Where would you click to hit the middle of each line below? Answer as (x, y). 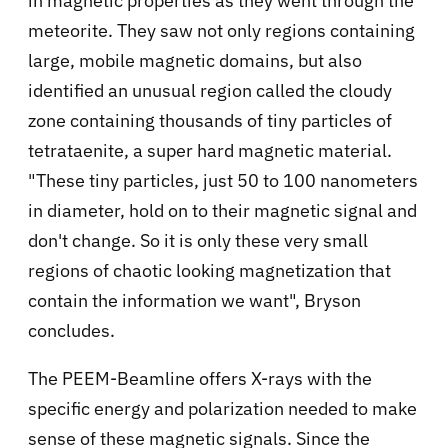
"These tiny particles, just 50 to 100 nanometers (223, 180)
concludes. (71, 330)
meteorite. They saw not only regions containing (221, 30)
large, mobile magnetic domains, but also (195, 60)
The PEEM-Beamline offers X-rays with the (200, 378)
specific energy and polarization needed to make (222, 408)
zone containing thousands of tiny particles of (210, 120)
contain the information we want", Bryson (194, 300)
